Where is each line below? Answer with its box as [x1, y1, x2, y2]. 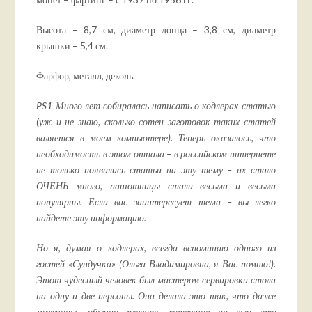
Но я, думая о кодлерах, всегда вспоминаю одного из [36, 242, 276, 254]
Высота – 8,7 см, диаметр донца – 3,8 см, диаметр [36, 24, 276, 36]
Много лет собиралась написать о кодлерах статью [52, 100, 276, 112]
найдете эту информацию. [36, 212, 147, 224]
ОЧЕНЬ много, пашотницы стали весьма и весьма [36, 180, 276, 192]
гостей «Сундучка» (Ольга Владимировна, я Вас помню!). [36, 258, 276, 270]
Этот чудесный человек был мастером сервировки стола [36, 274, 276, 286]
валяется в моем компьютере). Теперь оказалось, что [36, 132, 276, 144]
